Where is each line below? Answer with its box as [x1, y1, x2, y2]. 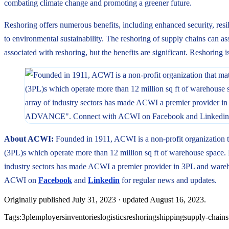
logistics [100, 212, 126, 221]
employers [32, 212, 65, 221]
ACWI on [4, 175, 38, 185]
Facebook [38, 175, 72, 185]
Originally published [4, 195, 70, 204]
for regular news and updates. [120, 175, 217, 185]
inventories [65, 212, 100, 221]
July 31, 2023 [72, 195, 116, 204]
